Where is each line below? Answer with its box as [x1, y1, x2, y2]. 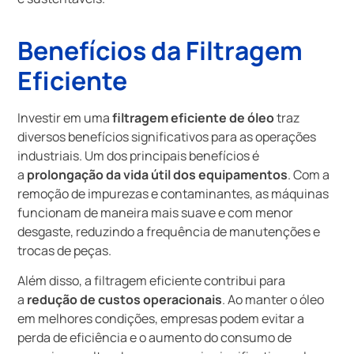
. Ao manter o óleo [222, 291, 325, 309]
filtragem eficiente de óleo [112, 108, 275, 126]
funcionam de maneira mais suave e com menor [17, 203, 294, 221]
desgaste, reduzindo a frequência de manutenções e [17, 222, 321, 240]
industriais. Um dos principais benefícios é [17, 146, 260, 164]
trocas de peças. [17, 241, 112, 259]
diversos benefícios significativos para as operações [17, 127, 317, 145]
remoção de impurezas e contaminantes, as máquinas [17, 184, 330, 202]
